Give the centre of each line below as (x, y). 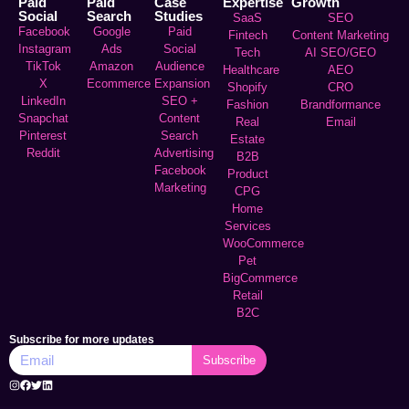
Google (111, 31)
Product (247, 173)
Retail (247, 295)
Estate (248, 139)
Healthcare (252, 69)
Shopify (248, 87)
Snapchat (43, 118)
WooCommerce (264, 243)
